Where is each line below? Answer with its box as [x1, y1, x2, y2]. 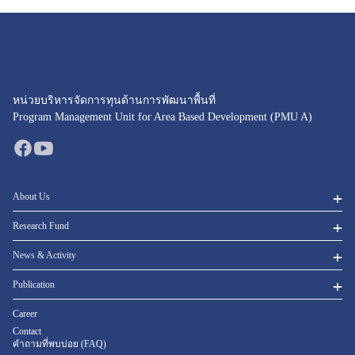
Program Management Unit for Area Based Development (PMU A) [13, 110, 312, 123]
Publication [13, 278, 55, 290]
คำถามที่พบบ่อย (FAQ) [13, 338, 106, 349]
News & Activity [13, 249, 76, 261]
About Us [13, 190, 50, 202]
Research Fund [13, 219, 69, 231]
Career [13, 307, 37, 319]
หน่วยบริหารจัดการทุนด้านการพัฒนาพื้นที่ [13, 94, 216, 106]
